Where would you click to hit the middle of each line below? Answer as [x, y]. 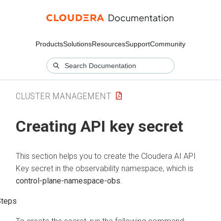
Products [49, 44]
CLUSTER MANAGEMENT [63, 96]
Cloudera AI [161, 156]
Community [168, 44]
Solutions [77, 44]
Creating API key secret [99, 127]
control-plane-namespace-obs [68, 181]
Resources [109, 44]
